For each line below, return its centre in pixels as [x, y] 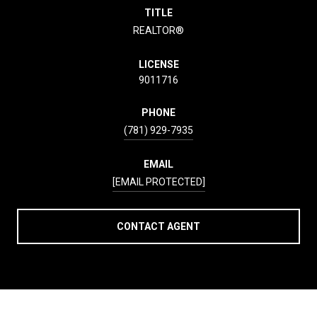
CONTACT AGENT [158, 226]
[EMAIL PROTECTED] [158, 181]
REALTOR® [158, 30]
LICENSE [158, 64]
